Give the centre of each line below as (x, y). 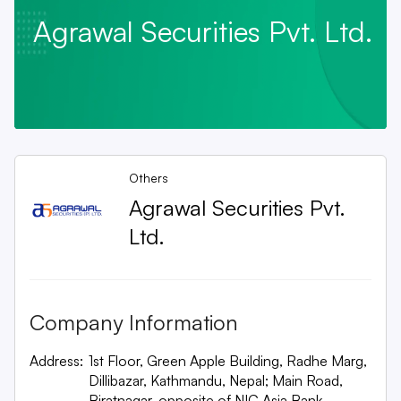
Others (149, 178)
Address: (56, 361)
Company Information (134, 322)
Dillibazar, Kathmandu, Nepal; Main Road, (216, 380)
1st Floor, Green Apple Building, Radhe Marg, (228, 361)
